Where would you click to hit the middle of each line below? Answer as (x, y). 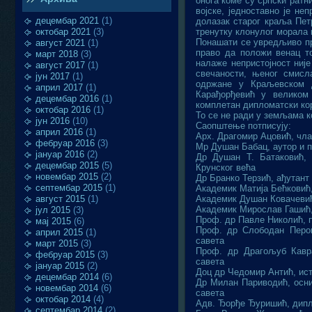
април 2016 (59, 132)
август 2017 (60, 65)
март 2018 (57, 54)
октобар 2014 (63, 299)
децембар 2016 (67, 99)
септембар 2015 (69, 188)
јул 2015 (53, 210)
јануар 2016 (60, 154)
